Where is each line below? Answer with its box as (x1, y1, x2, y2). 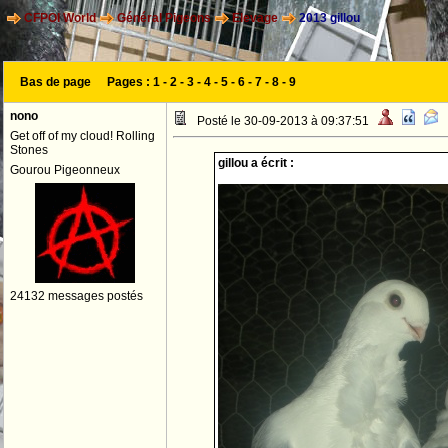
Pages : (107, 75, 153, 89)
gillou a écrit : (217, 156, 294, 170)
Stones (10, 143, 48, 157)
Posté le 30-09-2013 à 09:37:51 (188, 114, 378, 128)
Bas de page (20, 75, 91, 89)
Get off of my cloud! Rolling (10, 129, 155, 143)
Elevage (232, 11, 278, 26)
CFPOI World (24, 11, 96, 26)
